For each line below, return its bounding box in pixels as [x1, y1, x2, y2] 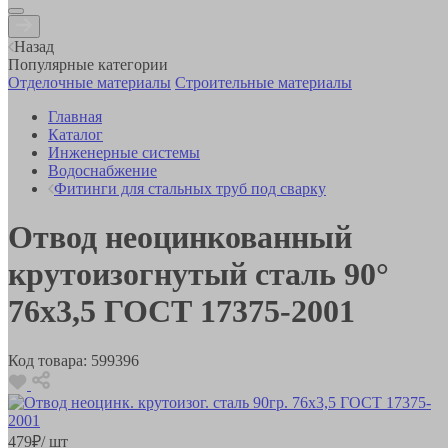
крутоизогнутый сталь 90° [8, 256, 389, 293]
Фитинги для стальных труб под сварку [54, 179, 326, 197]
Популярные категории [8, 55, 168, 73]
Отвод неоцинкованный [8, 219, 352, 256]
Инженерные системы [48, 143, 200, 161]
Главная [48, 107, 102, 125]
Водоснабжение [48, 161, 157, 179]
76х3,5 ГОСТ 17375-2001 [8, 293, 355, 330]
